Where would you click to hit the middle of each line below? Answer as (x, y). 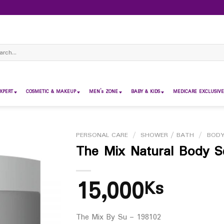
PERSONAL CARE (102, 135)
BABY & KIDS (145, 92)
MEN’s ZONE (103, 92)
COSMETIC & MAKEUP (51, 92)
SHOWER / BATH (167, 135)
